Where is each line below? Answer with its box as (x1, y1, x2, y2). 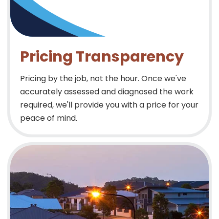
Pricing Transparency (20, 46, 184, 67)
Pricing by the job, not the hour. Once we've (20, 73, 186, 85)
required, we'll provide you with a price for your (20, 99, 198, 111)
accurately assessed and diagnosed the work (20, 86, 194, 98)
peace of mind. (20, 112, 77, 124)
